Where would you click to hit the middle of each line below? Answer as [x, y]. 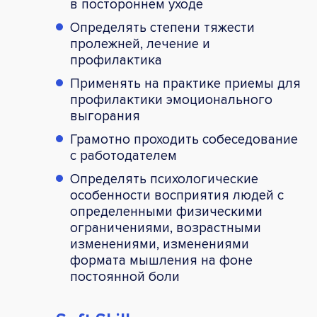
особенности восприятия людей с [177, 195]
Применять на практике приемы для [185, 83]
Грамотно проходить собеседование [184, 139]
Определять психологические [164, 179]
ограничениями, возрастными [166, 228]
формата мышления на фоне [161, 260]
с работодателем [123, 156]
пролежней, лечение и [140, 44]
